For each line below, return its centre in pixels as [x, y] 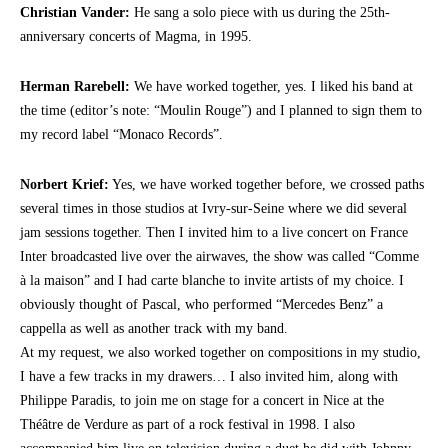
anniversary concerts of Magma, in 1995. [136, 36]
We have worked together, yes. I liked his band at [271, 86]
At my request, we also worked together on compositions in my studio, [220, 352]
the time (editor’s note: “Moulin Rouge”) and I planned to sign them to [221, 110]
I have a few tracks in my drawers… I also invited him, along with [209, 376]
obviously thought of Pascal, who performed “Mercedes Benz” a [201, 304]
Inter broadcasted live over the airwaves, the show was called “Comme [219, 256]
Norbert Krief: [64, 184]
